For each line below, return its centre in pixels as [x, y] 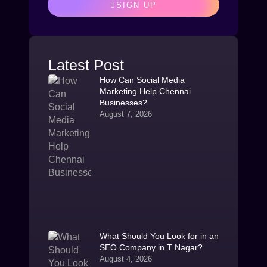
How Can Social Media [142, 80]
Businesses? [123, 103]
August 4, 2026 [125, 259]
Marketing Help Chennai [145, 91]
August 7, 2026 [125, 114]
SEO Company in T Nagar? [151, 247]
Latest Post [86, 65]
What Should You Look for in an [159, 236]
